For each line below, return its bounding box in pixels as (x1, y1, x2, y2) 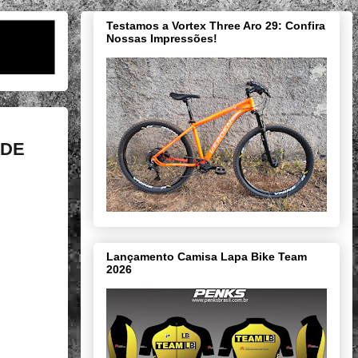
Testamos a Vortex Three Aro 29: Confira (106, 18, 325, 32)
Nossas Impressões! (106, 31, 217, 45)
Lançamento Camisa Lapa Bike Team (106, 250, 307, 264)
